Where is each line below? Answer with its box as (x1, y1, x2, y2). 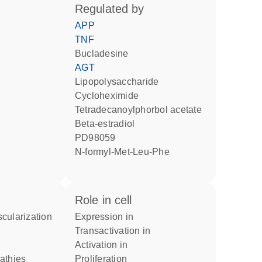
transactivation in (80, 226, 151, 236)
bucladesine (81, 49, 129, 58)
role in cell (82, 194, 132, 206)
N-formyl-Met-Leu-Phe (82, 147, 170, 157)
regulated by (82, 2, 144, 15)
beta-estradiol (81, 119, 135, 129)
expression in (81, 212, 133, 222)
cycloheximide (82, 91, 139, 101)
